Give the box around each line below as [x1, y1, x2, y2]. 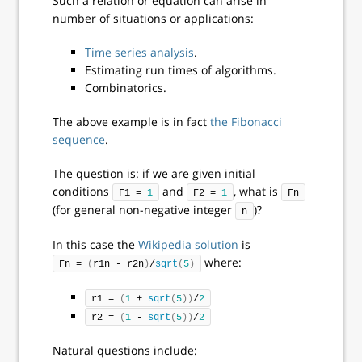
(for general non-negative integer [53, 202, 235, 217]
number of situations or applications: [53, 11, 254, 26]
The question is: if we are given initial [53, 166, 255, 181]
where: [201, 255, 242, 270]
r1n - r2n [93, 259, 144, 270]
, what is [234, 183, 281, 199]
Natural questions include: [53, 343, 197, 358]
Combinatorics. [85, 80, 166, 95]
